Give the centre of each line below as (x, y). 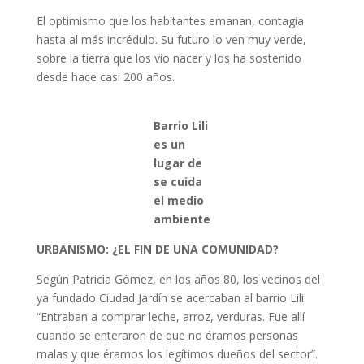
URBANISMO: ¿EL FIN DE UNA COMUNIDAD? (157, 249)
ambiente (182, 219)
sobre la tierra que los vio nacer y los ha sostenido (169, 58)
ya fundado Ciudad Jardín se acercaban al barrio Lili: (171, 298)
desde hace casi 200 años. (105, 77)
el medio (178, 200)
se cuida (178, 182)
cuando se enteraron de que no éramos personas (167, 335)
